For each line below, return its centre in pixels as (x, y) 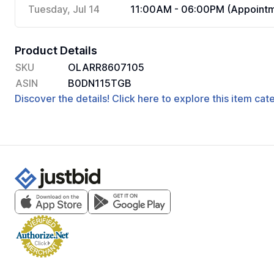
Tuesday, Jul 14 (64, 9)
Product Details (56, 50)
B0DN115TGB (100, 83)
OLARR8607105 (106, 67)
